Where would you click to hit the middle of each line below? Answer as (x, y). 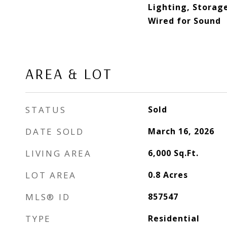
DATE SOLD (55, 131)
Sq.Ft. (186, 153)
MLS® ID (48, 197)
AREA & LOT (69, 73)
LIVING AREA (59, 153)
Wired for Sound (184, 21)
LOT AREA (51, 175)
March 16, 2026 (181, 131)
